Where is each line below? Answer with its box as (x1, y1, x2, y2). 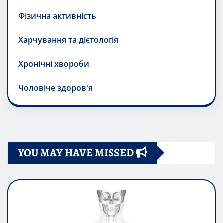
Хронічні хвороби (18, 58, 89, 69)
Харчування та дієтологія (18, 34, 118, 45)
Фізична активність (18, 10, 96, 21)
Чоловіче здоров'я (18, 82, 93, 93)
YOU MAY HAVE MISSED (18, 145, 136, 160)
